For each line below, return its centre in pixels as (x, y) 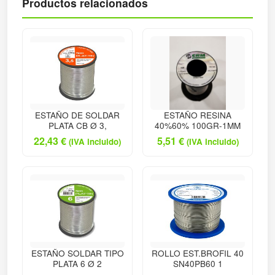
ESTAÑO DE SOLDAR (77, 114)
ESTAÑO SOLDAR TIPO (77, 253)
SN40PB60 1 (198, 263)
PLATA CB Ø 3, (77, 125)
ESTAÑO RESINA (198, 114)
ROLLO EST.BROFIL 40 (198, 253)
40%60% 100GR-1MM (198, 125)
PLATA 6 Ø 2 (77, 263)
